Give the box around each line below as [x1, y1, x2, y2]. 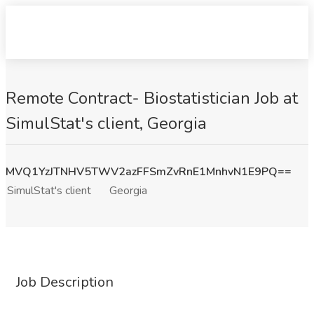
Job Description [16, 273, 114, 292]
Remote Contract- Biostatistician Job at [6, 87, 298, 109]
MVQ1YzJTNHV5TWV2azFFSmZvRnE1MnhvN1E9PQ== [6, 164, 292, 179]
